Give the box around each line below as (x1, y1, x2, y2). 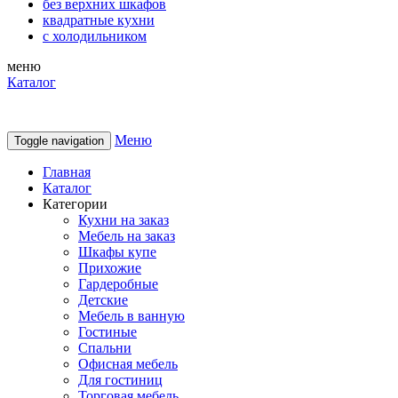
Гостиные (78, 324, 137, 339)
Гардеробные (78, 276, 158, 291)
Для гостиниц (78, 372, 163, 387)
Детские (78, 292, 128, 307)
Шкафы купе (78, 244, 156, 259)
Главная (43, 164, 91, 179)
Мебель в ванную (78, 308, 185, 323)
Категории (43, 196, 107, 211)
